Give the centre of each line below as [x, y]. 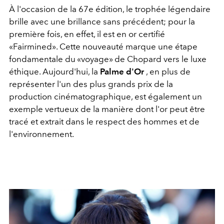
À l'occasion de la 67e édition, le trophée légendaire [110, 9]
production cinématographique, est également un [105, 96]
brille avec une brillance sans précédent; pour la [102, 21]
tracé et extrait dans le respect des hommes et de [104, 121]
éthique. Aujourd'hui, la [54, 71]
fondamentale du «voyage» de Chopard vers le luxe [108, 59]
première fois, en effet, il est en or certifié [87, 34]
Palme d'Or [122, 71]
